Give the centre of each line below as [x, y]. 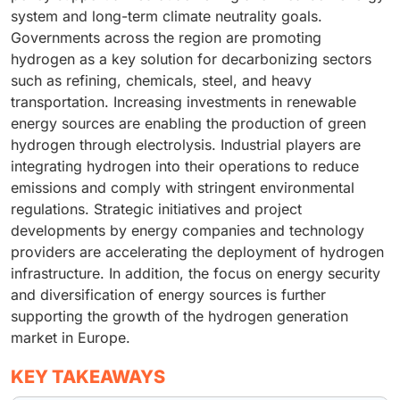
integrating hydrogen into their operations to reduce [185, 167]
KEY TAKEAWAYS [88, 377]
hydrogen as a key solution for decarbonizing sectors [191, 59]
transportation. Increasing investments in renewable [183, 102]
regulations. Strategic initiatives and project [156, 209]
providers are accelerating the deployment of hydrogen [197, 252]
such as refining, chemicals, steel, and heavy [161, 81]
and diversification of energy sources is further [168, 295]
